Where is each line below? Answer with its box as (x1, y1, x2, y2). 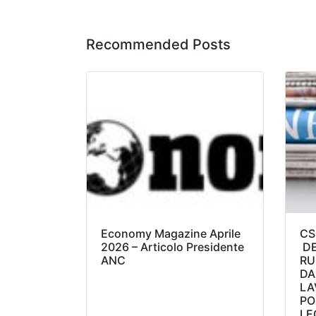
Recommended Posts (86, 36, 231, 54)
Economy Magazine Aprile (101, 226, 241, 241)
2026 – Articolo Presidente (101, 240, 244, 255)
